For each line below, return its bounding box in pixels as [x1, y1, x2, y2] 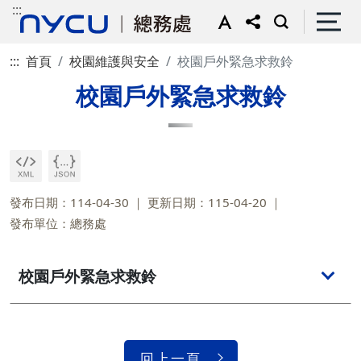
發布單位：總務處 [10, 215, 106, 231]
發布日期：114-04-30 [10, 194, 129, 210]
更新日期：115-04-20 [147, 194, 267, 210]
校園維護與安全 [69, 52, 160, 70]
